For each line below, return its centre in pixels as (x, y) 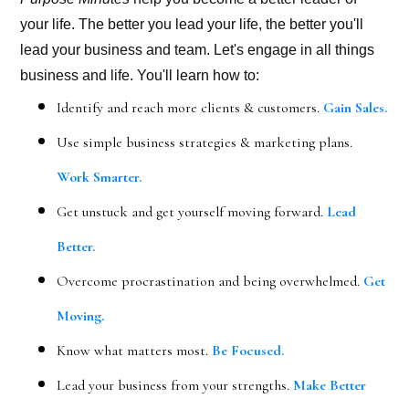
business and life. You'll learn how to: (140, 75)
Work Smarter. (100, 177)
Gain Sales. (356, 108)
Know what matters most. (135, 351)
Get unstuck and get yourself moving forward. (192, 212)
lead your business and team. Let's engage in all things (198, 50)
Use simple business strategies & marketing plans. (205, 142)
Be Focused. (248, 351)
